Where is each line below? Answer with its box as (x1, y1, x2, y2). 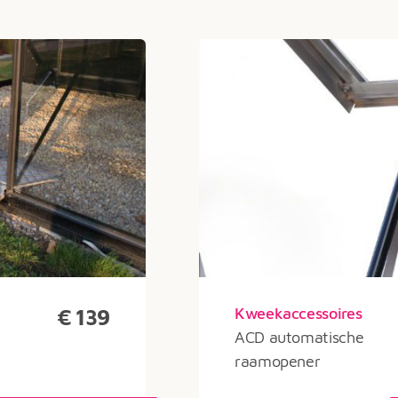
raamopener (235, 352, 321, 370)
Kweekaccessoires (235, 304, 362, 322)
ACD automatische (235, 328, 364, 346)
